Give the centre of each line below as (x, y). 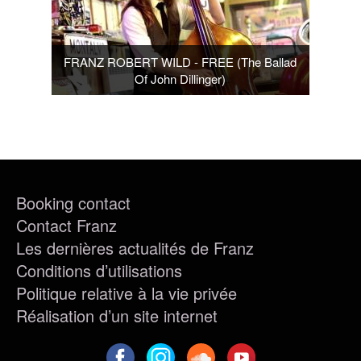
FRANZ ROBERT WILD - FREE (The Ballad (180, 61)
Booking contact (73, 202)
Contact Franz (66, 225)
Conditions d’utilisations (99, 270)
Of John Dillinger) (180, 78)
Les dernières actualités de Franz (135, 247)
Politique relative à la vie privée (127, 293)
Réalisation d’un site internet (117, 315)
